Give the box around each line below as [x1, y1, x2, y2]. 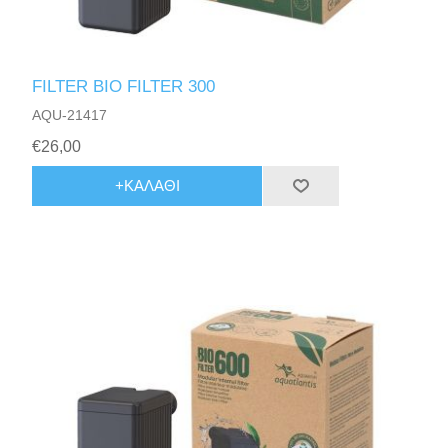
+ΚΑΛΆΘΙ [114, 177, 180, 195]
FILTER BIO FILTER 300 [32, 76, 216, 96]
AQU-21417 [32, 106, 108, 123]
